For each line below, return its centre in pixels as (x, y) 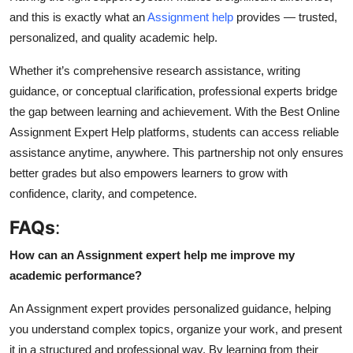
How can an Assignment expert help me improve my (152, 255)
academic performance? (76, 275)
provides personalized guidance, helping (227, 308)
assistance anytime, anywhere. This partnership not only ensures (176, 152)
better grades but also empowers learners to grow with (149, 173)
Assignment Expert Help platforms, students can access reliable (174, 132)
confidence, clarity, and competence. (103, 193)
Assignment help (190, 17)
